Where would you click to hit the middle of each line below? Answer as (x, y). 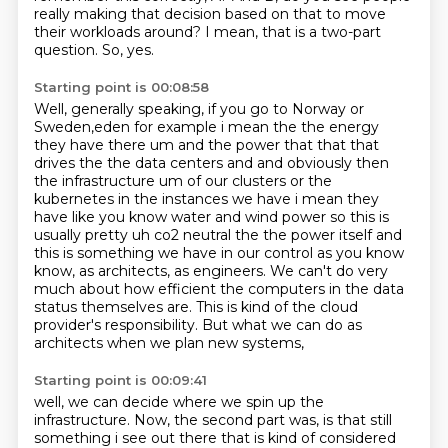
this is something (95, 253)
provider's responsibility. (117, 325)
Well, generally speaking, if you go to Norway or (198, 109)
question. (67, 50)
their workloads (88, 32)
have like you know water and (139, 217)
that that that (331, 145)
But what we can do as (281, 325)
